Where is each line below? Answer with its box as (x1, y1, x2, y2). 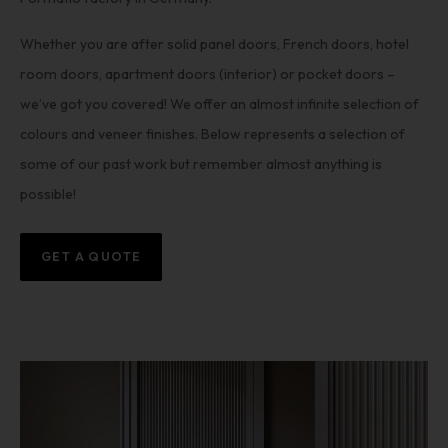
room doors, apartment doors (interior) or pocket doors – (20, 65, 395, 83)
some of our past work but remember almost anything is (20, 155, 382, 173)
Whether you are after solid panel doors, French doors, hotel (20, 35, 409, 53)
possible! (20, 185, 76, 203)
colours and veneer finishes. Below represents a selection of (20, 125, 405, 143)
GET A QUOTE (41, 249, 142, 264)
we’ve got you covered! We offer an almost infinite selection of (20, 95, 419, 113)
